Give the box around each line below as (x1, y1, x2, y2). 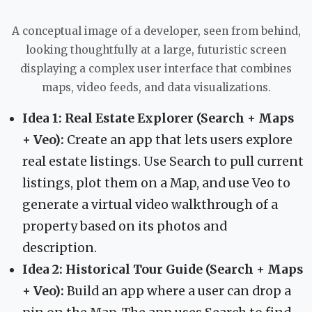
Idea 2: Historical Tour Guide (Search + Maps (22, 261, 303, 277)
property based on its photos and (22, 218, 227, 234)
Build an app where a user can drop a (64, 283, 291, 299)
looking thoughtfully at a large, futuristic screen (26, 42, 286, 56)
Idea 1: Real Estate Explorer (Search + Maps (22, 110, 294, 126)
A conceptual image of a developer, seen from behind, (11, 24, 301, 38)
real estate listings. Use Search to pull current (22, 153, 304, 169)
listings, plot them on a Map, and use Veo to (22, 175, 290, 191)
